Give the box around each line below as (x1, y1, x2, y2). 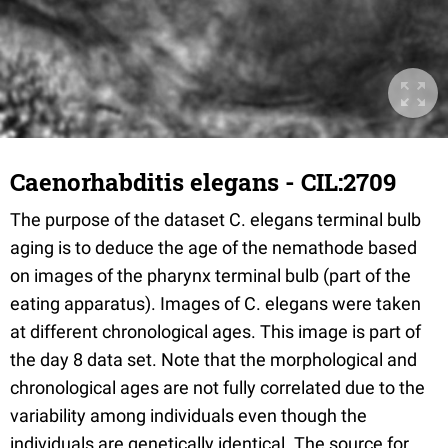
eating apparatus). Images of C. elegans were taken (10, 293, 421, 314)
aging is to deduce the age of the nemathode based (10, 237, 417, 258)
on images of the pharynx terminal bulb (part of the (10, 265, 411, 286)
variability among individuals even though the (10, 405, 367, 426)
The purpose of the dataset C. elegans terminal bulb (10, 209, 421, 230)
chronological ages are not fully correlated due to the (10, 377, 425, 398)
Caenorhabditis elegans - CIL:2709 (10, 166, 396, 198)
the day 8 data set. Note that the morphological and (10, 349, 417, 370)
